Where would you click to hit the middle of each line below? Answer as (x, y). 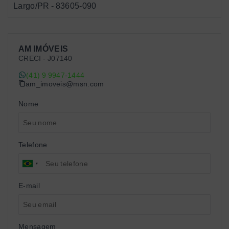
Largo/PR (31, 6)
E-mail (29, 185)
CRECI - (33, 58)
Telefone (33, 144)
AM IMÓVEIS (43, 49)
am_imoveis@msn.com (65, 84)
